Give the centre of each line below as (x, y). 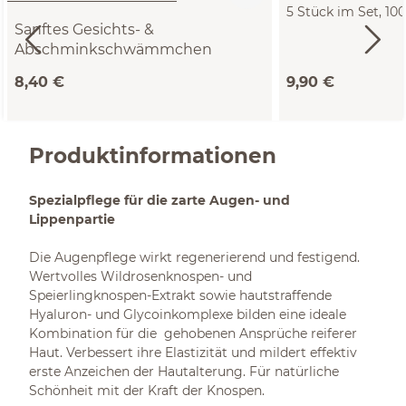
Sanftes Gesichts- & (84, 29)
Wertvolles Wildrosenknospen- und (140, 276)
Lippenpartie (72, 219)
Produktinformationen (153, 155)
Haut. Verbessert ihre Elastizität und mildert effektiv (193, 353)
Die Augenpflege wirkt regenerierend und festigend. (194, 257)
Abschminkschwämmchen (113, 49)
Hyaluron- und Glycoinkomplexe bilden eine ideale (188, 314)
